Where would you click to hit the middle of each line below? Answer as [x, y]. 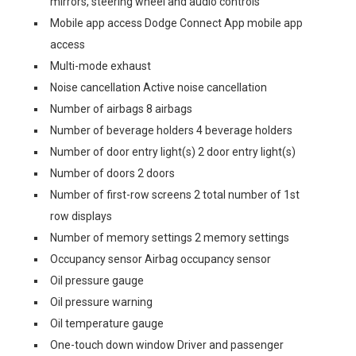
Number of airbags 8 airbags [121, 109]
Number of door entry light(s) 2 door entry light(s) [173, 152]
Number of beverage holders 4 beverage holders [171, 130]
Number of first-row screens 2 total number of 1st [175, 195]
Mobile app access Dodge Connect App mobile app [176, 23]
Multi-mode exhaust [101, 66]
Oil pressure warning [101, 302]
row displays [81, 216]
